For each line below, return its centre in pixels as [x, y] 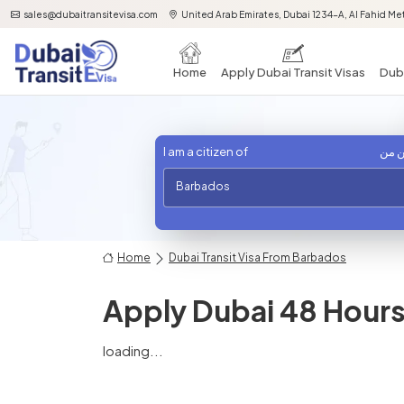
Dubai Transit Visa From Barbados [257, 257]
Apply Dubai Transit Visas [293, 72]
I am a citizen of [206, 151]
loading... [133, 350]
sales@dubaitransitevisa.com [91, 14]
